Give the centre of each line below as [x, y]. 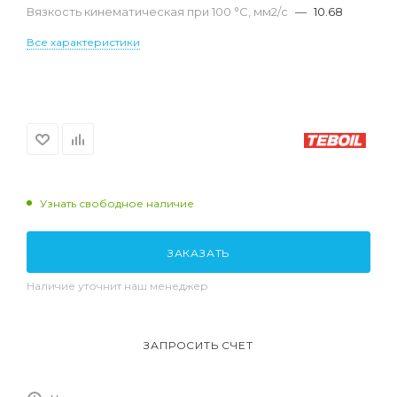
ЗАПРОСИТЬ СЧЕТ [198, 345]
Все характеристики [83, 42]
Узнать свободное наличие [117, 203]
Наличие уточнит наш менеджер [117, 285]
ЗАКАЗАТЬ [198, 253]
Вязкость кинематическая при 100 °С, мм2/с [159, 11]
